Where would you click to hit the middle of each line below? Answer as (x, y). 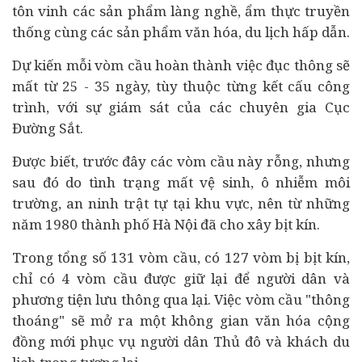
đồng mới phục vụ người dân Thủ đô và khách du (181, 341)
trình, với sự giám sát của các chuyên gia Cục (181, 107)
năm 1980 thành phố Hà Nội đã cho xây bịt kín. (166, 224)
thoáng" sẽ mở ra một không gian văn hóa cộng (181, 320)
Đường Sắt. (48, 128)
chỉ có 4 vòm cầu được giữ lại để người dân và (181, 278)
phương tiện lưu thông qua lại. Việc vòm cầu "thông (181, 299)
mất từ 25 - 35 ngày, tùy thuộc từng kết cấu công (181, 86)
